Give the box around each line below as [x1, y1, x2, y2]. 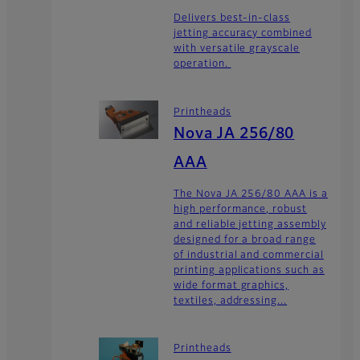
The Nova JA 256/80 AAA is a [174, 189, 328, 199]
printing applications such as [174, 265, 325, 276]
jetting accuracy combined [174, 29, 313, 39]
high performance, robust [174, 204, 308, 215]
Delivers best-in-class [174, 14, 291, 24]
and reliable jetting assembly [174, 219, 326, 230]
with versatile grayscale [174, 44, 301, 55]
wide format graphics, [174, 280, 289, 291]
